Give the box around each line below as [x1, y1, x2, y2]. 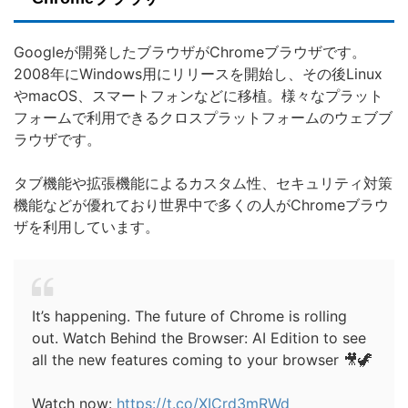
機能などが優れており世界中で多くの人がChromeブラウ [14, 196, 389, 215]
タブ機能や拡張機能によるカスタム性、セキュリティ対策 [14, 174, 393, 193]
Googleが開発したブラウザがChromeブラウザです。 [14, 43, 366, 62]
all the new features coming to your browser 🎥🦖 [32, 351, 372, 370]
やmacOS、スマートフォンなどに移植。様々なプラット [14, 87, 383, 106]
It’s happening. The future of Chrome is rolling [32, 307, 347, 326]
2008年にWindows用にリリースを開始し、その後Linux [14, 65, 382, 84]
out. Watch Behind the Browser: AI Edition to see [32, 329, 366, 348]
